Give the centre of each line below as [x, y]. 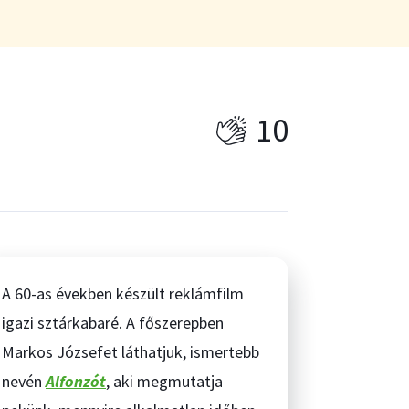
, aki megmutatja [164, 381]
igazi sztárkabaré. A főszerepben [113, 323]
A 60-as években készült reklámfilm [123, 294]
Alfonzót [76, 381]
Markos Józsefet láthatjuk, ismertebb [131, 352]
